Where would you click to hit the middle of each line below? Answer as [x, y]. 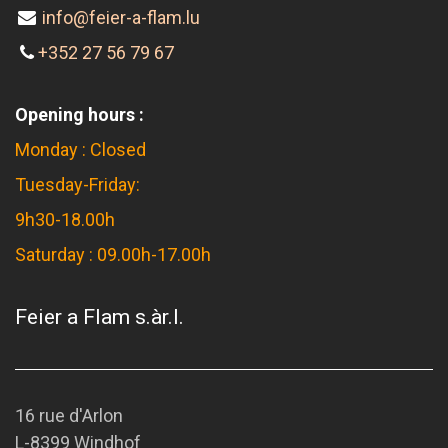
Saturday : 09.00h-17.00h [113, 254]
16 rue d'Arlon [69, 415]
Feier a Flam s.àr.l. [99, 316]
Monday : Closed [80, 149]
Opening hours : [79, 114]
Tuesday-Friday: [79, 184]
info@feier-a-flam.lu [121, 17]
